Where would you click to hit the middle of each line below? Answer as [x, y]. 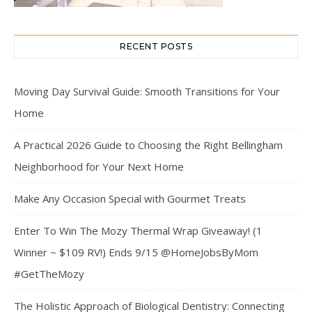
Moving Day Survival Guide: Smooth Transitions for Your [147, 92]
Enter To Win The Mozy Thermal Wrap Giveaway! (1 [138, 231]
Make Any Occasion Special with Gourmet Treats [130, 199]
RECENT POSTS [156, 47]
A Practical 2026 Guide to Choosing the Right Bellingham [148, 145]
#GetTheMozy [49, 274]
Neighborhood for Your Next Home [99, 167]
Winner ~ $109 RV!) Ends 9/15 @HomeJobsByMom [136, 252]
